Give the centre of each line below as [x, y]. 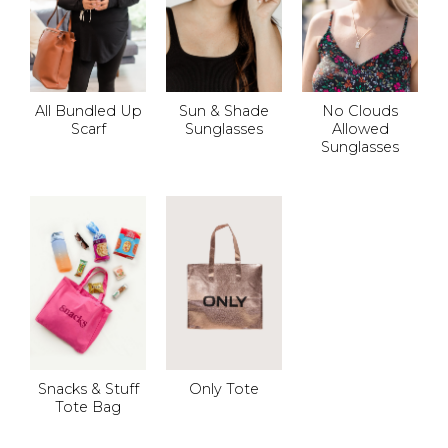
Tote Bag [88, 407]
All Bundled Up [88, 111]
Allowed [360, 129]
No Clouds [360, 111]
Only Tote [224, 389]
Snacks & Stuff [88, 389]
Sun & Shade [224, 111]
